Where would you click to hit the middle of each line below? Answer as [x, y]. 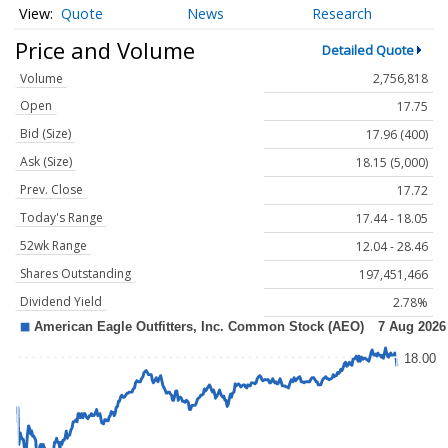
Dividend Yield [61, 302]
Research [342, 14]
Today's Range [61, 218]
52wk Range [53, 246]
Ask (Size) [46, 162]
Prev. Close [51, 190]
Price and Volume [105, 49]
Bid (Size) [45, 134]
